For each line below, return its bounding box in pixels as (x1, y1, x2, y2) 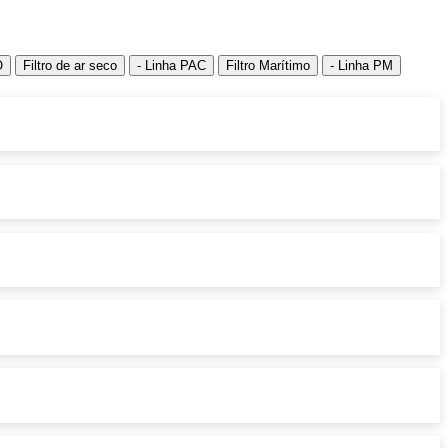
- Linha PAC (137, 58, 206, 74)
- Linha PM (330, 58, 393, 74)
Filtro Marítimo (226, 58, 310, 74)
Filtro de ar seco (23, 58, 117, 74)
